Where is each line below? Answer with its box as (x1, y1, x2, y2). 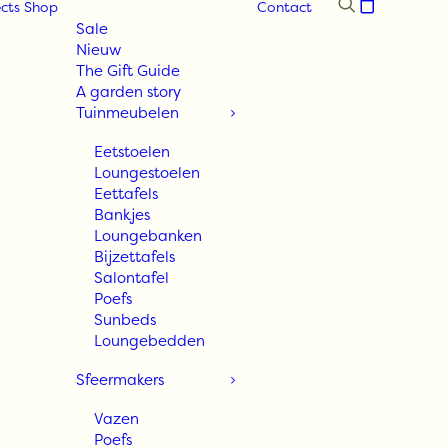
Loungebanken (94, 225, 202, 246)
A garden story (76, 81, 181, 102)
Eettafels (94, 183, 158, 204)
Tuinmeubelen (76, 102, 179, 123)
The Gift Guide (76, 60, 180, 81)
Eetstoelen (94, 141, 170, 162)
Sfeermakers (76, 369, 164, 390)
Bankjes (94, 204, 150, 225)
